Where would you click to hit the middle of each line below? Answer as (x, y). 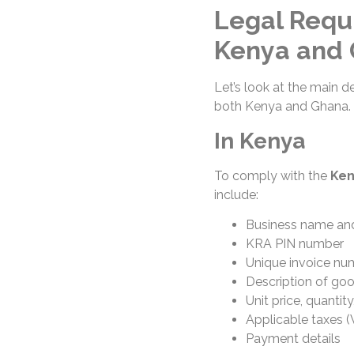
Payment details (293, 339)
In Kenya (259, 141)
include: (236, 194)
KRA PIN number (294, 244)
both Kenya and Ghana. (282, 107)
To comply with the (272, 175)
